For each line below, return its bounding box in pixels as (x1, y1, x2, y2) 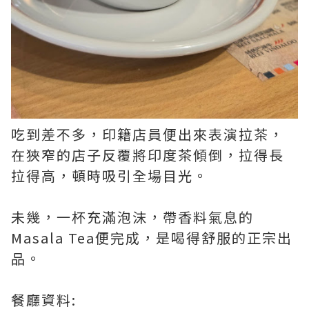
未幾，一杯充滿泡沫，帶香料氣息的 (11, 206, 254, 227)
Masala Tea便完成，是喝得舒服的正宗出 (11, 227, 292, 248)
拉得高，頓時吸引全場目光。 (11, 165, 208, 186)
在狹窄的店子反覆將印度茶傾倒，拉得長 (11, 144, 284, 165)
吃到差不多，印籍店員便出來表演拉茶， (11, 123, 284, 144)
